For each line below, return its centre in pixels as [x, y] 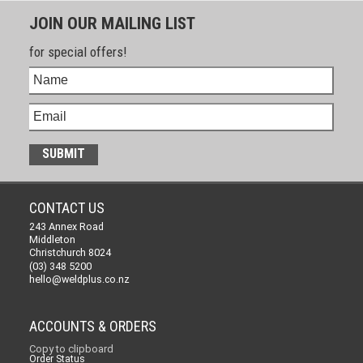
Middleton [52, 239]
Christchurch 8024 [70, 252]
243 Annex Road [66, 226]
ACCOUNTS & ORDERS [92, 326]
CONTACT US [66, 207]
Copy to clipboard [71, 348]
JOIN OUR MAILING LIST [112, 23]
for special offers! [78, 51]
